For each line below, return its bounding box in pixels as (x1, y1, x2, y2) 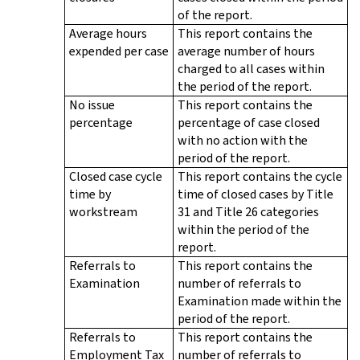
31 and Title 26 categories (178, 202, 319, 220)
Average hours (69, 24, 147, 42)
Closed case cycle (69, 167, 162, 185)
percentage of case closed (178, 113, 320, 131)
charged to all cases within (178, 59, 325, 77)
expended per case (69, 42, 169, 59)
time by (69, 185, 111, 202)
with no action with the (178, 131, 308, 149)
